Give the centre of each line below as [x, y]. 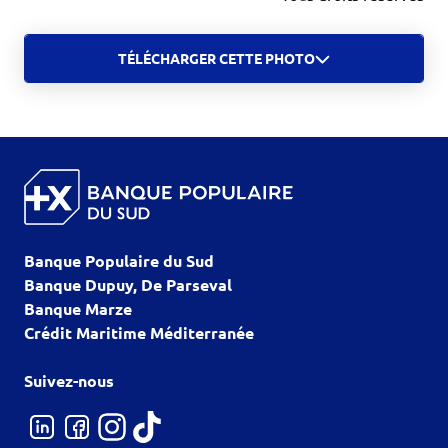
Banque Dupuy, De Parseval [128, 285]
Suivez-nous [69, 381]
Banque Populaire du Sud [119, 261]
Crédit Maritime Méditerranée [139, 333]
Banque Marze [78, 309]
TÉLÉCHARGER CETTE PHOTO [216, 58]
